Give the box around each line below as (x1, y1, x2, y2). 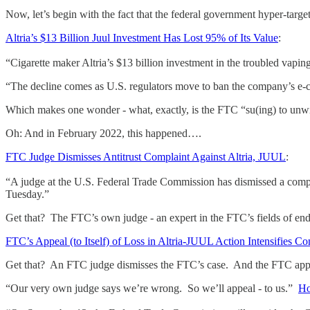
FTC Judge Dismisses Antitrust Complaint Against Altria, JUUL (6, 151, 286, 163)
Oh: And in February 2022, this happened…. (6, 127, 201, 140)
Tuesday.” (6, 188, 49, 201)
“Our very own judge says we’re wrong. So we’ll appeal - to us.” (6, 282, 298, 295)
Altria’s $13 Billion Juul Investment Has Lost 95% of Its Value (6, 32, 278, 44)
